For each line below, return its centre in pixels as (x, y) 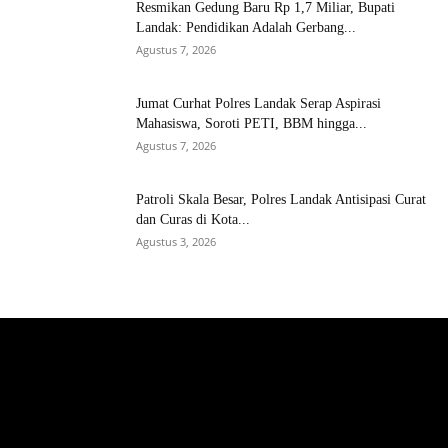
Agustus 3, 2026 (176, 241)
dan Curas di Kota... (193, 219)
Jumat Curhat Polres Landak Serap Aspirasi (258, 103)
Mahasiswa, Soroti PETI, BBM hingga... (251, 123)
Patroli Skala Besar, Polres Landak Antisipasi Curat (281, 199)
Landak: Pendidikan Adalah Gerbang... (246, 27)
